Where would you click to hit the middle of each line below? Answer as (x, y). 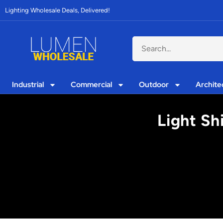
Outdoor (154, 85)
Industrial (28, 85)
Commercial (92, 85)
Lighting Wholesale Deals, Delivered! (57, 10)
